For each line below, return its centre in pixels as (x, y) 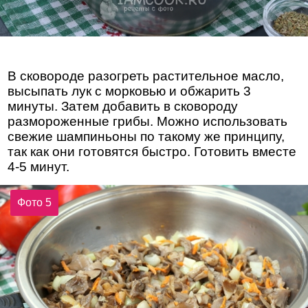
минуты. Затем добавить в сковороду (123, 107)
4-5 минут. (39, 167)
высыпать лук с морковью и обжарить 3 (130, 91)
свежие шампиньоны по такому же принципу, (146, 137)
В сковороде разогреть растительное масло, (146, 76)
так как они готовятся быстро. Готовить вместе (152, 152)
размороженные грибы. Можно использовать (148, 122)
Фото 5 (35, 202)
